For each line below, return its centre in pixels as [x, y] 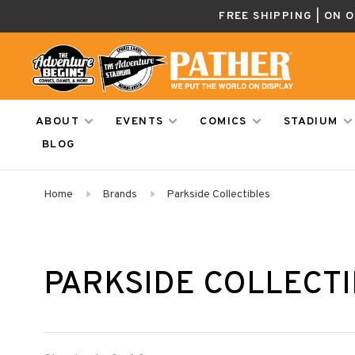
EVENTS [140, 122]
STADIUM [311, 122]
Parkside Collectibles [218, 195]
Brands [120, 195]
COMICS [223, 122]
